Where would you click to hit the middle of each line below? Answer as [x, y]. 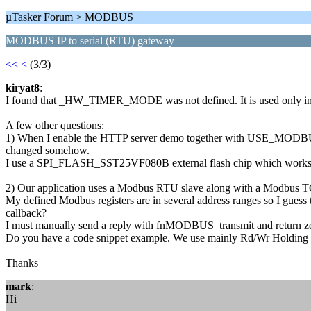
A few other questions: [55, 125]
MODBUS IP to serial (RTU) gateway [90, 41]
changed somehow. [48, 150]
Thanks [22, 263]
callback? [26, 213]
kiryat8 [23, 88]
